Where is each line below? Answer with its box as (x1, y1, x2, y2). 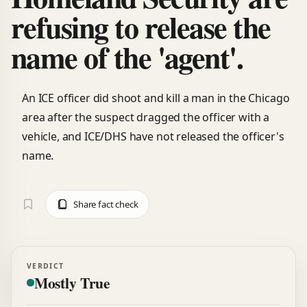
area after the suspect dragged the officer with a (22, 109, 270, 125)
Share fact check (73, 197, 138, 210)
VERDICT (26, 260, 64, 271)
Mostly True (34, 272, 111, 294)
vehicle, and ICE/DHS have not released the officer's (22, 128, 284, 144)
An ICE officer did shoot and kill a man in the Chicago (22, 90, 290, 106)
